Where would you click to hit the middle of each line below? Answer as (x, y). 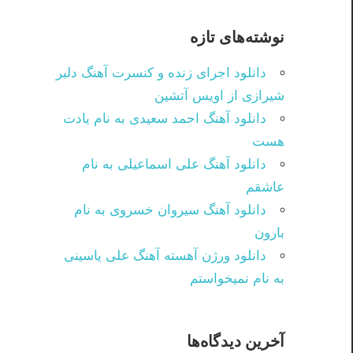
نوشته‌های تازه (237, 37)
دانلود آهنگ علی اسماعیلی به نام (174, 165)
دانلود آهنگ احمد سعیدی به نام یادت (165, 119)
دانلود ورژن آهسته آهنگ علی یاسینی (165, 256)
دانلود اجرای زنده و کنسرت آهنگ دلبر (161, 73)
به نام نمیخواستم (237, 279)
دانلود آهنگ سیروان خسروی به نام (170, 210)
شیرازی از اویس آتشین (219, 96)
